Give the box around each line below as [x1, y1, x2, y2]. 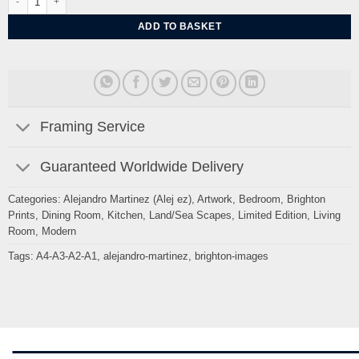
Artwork [196, 193, 232, 206]
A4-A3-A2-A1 [35, 250, 97, 263]
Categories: [7, 193, 63, 206]
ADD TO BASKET [138, 21, 221, 33]
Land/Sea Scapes [148, 209, 232, 222]
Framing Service [40, 119, 146, 135]
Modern [41, 225, 76, 238]
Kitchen [107, 209, 143, 222]
